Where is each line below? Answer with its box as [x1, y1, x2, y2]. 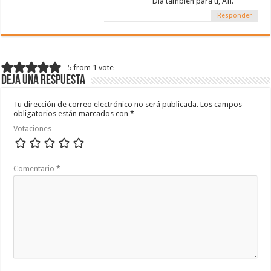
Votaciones [13, 123, 52, 133]
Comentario [13, 163, 57, 173]
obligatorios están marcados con [13, 108, 131, 118]
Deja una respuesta [1, 73, 86, 88]
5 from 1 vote [67, 62, 114, 72]
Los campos [200, 99, 243, 109]
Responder [217, 11, 252, 19]
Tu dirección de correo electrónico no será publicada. [13, 99, 199, 109]
